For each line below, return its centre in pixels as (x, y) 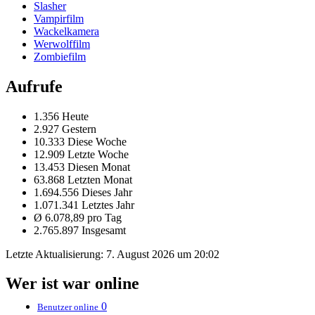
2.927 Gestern (65, 129)
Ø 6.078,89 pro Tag (78, 217)
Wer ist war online (72, 284)
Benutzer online (68, 307)
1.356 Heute (61, 116)
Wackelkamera (66, 31)
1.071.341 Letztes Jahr (84, 205)
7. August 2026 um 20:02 (163, 254)
